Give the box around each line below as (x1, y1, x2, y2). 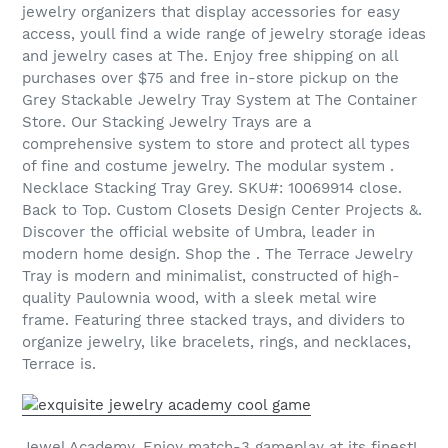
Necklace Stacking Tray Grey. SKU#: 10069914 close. (22, 178, 402, 197)
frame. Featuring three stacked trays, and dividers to (22, 310, 405, 329)
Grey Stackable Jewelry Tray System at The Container (22, 90, 417, 109)
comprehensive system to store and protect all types (22, 134, 410, 153)
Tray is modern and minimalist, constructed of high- (22, 266, 400, 285)
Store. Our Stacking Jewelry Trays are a (22, 112, 311, 131)
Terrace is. (22, 354, 96, 373)
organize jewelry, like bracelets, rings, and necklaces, (22, 332, 411, 351)
